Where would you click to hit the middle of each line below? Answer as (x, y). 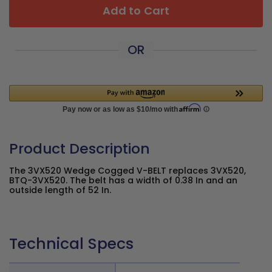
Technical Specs (71, 244)
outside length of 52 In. (60, 190)
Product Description (80, 148)
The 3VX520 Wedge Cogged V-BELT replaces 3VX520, (127, 171)
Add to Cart (136, 11)
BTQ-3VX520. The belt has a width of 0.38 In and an (123, 180)
